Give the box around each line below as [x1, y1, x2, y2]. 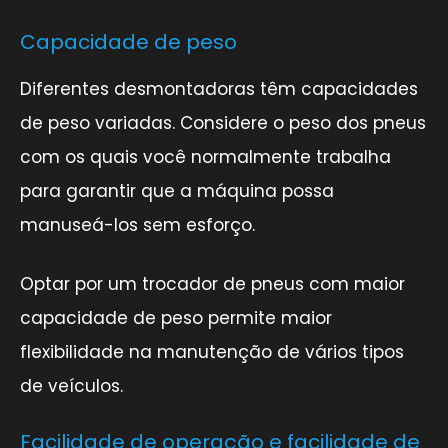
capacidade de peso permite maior [20, 305, 332, 330]
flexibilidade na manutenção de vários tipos [20, 339, 404, 364]
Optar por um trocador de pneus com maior [20, 271, 405, 296]
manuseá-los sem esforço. [20, 212, 255, 237]
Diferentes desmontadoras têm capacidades [20, 76, 418, 101]
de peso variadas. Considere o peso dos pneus [20, 110, 426, 135]
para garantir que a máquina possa [20, 178, 334, 203]
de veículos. [20, 373, 123, 398]
